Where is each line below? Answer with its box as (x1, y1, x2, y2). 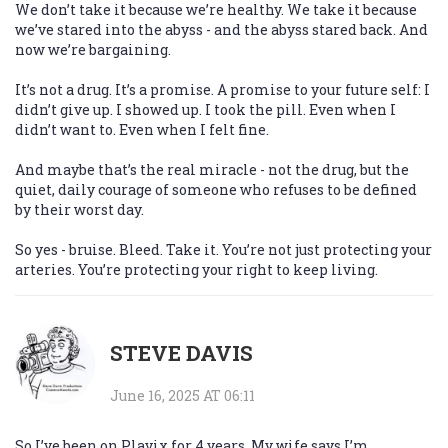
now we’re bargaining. (15, 40, 171, 60)
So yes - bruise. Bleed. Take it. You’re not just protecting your (15, 240, 432, 260)
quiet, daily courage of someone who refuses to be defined (15, 180, 417, 200)
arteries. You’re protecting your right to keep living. (15, 260, 378, 280)
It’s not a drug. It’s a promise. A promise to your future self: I (15, 80, 430, 100)
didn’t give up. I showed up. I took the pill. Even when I (15, 100, 396, 120)
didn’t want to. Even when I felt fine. (15, 120, 269, 140)
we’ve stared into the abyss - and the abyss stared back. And (15, 20, 428, 40)
